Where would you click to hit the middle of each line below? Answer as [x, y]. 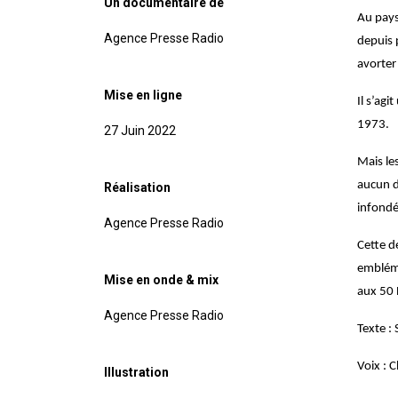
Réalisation [137, 188]
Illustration [136, 373]
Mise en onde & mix [161, 280]
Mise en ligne [143, 96]
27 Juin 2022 [140, 131]
